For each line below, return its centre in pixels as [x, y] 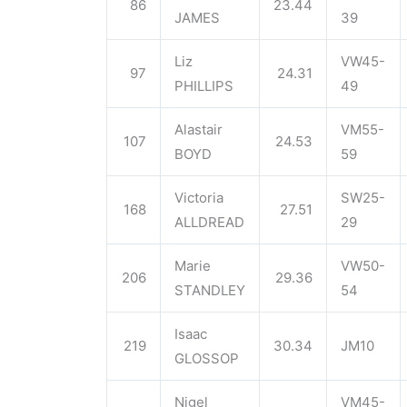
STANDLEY [210, 290]
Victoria [199, 198]
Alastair [199, 129]
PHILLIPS [204, 86]
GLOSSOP [207, 358]
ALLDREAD [209, 222]
